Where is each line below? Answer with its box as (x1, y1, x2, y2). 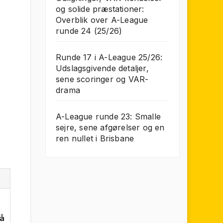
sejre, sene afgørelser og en (56, 122, 165, 132)
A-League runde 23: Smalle (56, 111, 161, 121)
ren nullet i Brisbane (56, 133, 134, 143)
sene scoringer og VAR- (56, 74, 149, 84)
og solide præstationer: (56, 4, 144, 14)
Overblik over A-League (56, 15, 148, 25)
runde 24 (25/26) (56, 26, 122, 36)
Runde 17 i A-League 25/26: (56, 52, 163, 62)
